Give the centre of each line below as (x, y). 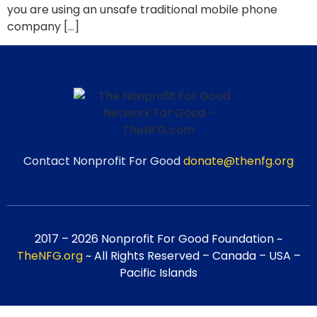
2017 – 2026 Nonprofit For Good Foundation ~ (158, 238)
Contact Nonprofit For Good (103, 161)
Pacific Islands (158, 272)
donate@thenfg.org (238, 161)
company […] (43, 27)
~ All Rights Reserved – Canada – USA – (191, 255)
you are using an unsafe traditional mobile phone (142, 10)
